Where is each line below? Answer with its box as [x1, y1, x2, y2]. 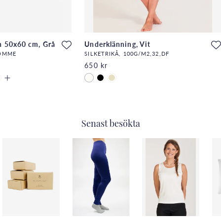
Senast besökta [81, 119, 140, 129]
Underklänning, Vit [84, 38, 151, 49]
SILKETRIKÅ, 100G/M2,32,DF [84, 49, 169, 58]
